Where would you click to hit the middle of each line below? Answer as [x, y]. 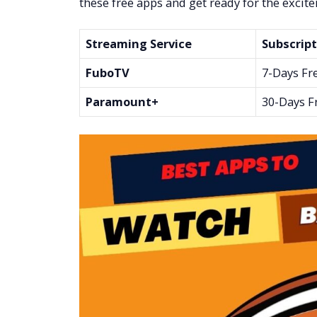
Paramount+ [122, 101]
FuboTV [108, 72]
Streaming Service [139, 43]
